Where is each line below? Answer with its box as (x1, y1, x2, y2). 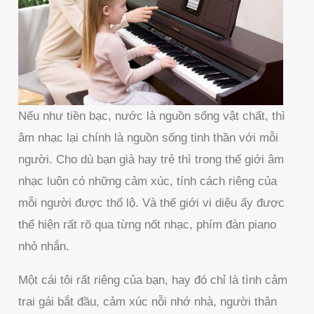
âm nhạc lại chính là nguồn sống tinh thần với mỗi (18, 130, 279, 144)
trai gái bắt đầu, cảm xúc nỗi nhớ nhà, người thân (18, 294, 278, 308)
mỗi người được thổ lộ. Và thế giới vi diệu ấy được (18, 196, 285, 210)
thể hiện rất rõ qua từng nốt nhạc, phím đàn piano (18, 217, 277, 231)
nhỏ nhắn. (18, 239, 70, 253)
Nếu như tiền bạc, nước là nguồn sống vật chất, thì (18, 109, 286, 123)
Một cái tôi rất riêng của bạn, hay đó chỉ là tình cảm (18, 273, 288, 287)
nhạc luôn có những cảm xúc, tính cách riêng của (18, 174, 278, 188)
